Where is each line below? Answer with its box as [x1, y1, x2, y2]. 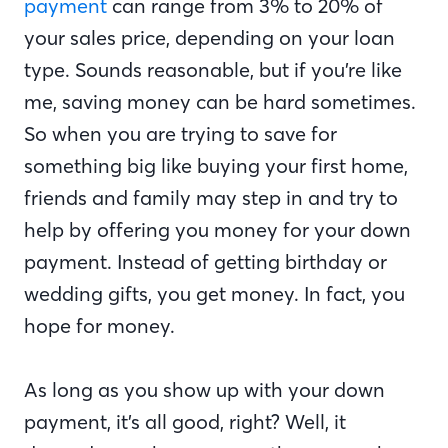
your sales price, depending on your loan [24, 25, 395, 51]
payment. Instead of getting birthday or [24, 249, 387, 275]
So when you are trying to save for [24, 121, 337, 147]
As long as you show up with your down [24, 377, 385, 403]
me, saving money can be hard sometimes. [24, 89, 416, 115]
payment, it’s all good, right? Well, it [24, 409, 346, 435]
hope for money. [24, 313, 175, 339]
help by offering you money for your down [24, 217, 411, 243]
